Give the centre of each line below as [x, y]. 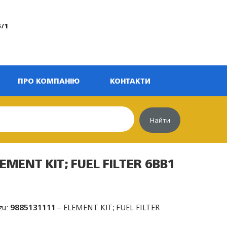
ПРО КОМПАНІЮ [49, 81]
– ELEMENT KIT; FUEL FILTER [108, 207]
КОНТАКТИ [130, 81]
